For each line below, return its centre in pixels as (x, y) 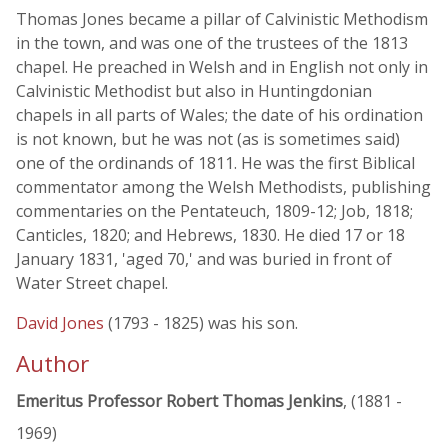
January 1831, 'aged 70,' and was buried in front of (204, 259)
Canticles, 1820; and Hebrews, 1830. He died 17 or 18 (210, 235)
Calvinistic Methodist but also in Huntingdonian (194, 91)
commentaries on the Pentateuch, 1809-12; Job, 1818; (214, 211)
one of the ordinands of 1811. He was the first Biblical (215, 163)
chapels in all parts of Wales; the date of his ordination (219, 115)
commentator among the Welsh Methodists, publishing (223, 187)
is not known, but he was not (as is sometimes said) (208, 139)
